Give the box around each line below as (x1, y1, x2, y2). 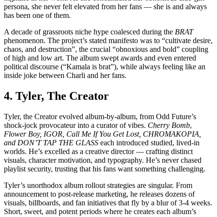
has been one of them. (4, 11, 71, 20)
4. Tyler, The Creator (4, 89, 109, 102)
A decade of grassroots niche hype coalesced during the (4, 28, 175, 36)
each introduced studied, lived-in (98, 138, 200, 147)
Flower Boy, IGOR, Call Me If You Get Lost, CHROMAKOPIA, (4, 129, 201, 138)
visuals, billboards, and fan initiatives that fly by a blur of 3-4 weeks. (4, 198, 212, 207)
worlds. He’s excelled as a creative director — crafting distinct (4, 147, 193, 155)
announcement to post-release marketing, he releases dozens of (4, 189, 195, 198)
